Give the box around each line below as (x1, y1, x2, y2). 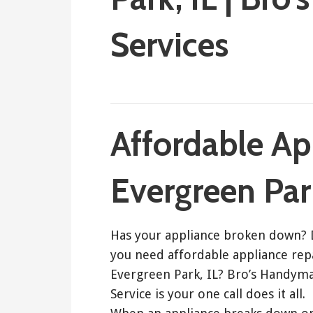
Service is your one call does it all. (110, 286, 305, 301)
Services (110, 24, 228, 65)
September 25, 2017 (110, 78, 206, 90)
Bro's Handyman (219, 78, 301, 90)
